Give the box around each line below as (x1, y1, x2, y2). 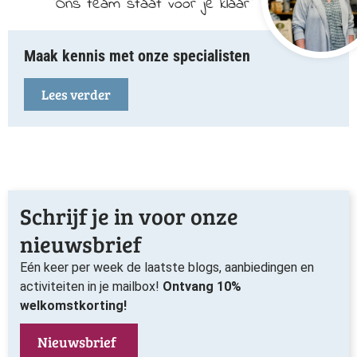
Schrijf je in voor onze (20, 201, 238, 231)
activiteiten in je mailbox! (20, 279, 163, 294)
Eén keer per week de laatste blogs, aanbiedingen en (20, 260, 314, 275)
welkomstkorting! (20, 298, 127, 313)
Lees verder (41, 85, 111, 104)
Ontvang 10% (163, 279, 241, 294)
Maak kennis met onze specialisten (24, 46, 250, 65)
